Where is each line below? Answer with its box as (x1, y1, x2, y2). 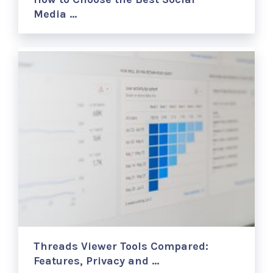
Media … (34, 7, 77, 21)
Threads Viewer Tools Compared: (34, 239, 209, 253)
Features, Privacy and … (34, 254, 160, 268)
